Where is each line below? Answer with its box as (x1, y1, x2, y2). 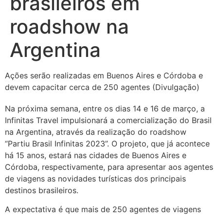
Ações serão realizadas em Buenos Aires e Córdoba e (5, 71, 203, 81)
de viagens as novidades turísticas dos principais (5, 174, 186, 184)
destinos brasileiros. (5, 185, 78, 196)
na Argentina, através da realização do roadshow (5, 127, 186, 137)
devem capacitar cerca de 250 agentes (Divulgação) (5, 82, 200, 92)
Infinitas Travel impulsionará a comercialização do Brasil (5, 115, 212, 126)
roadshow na (10, 15, 129, 39)
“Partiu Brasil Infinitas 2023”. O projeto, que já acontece (5, 139, 210, 149)
